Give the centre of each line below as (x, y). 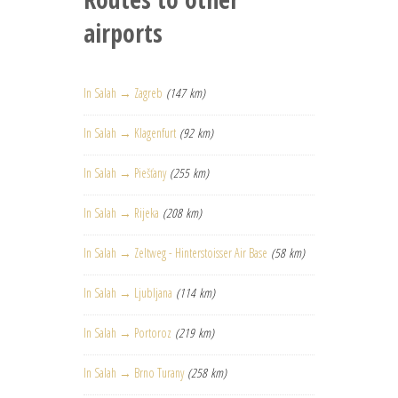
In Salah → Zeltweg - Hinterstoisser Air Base (175, 253)
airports (123, 33)
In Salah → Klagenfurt (130, 133)
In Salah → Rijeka (121, 213)
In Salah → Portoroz (127, 333)
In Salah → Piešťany (125, 173)
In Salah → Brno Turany (134, 373)
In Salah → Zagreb (123, 93)
